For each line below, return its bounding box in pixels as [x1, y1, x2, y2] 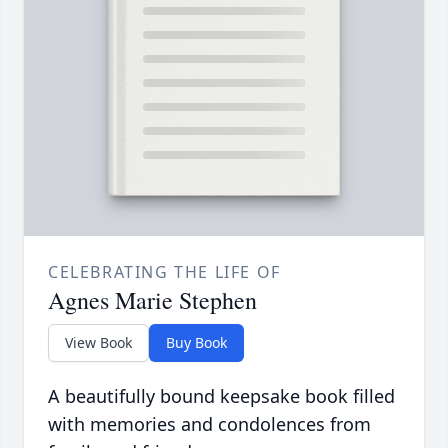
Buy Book [166, 333, 227, 353]
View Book [65, 333, 132, 353]
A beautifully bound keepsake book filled [48, 384, 395, 409]
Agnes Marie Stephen [48, 284, 257, 317]
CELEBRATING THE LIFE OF [48, 261, 281, 284]
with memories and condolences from [48, 412, 371, 437]
